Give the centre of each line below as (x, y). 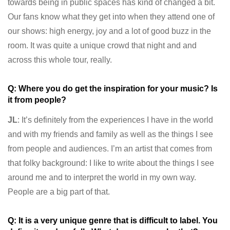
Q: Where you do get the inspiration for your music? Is (113, 89)
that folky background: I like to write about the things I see (111, 163)
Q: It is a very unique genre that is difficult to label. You (113, 221)
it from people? (37, 100)
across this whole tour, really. (61, 60)
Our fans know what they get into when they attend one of (111, 17)
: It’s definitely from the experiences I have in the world (115, 120)
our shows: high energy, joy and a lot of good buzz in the (109, 31)
